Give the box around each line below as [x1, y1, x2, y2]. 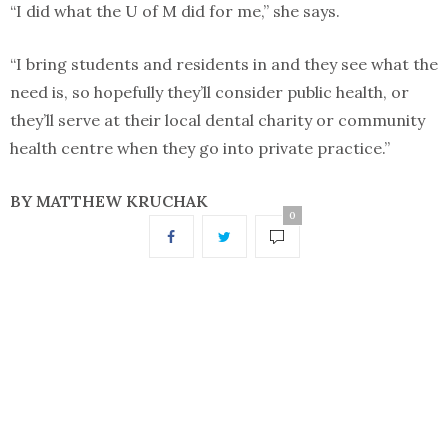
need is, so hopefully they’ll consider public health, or [10, 82, 409, 103]
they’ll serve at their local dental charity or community [10, 110, 425, 131]
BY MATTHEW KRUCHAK [10, 191, 208, 212]
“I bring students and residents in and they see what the [10, 54, 438, 75]
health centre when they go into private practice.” [10, 138, 390, 159]
